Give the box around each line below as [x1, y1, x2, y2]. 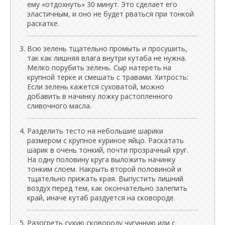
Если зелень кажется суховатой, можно [27, 81, 164, 91]
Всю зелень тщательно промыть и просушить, [27, 43, 187, 53]
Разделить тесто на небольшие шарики [27, 126, 163, 136]
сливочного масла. [27, 100, 91, 110]
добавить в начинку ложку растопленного [27, 91, 173, 101]
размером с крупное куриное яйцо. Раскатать [27, 135, 184, 145]
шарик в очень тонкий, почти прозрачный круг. [27, 145, 188, 155]
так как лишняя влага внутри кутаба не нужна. [27, 53, 186, 63]
